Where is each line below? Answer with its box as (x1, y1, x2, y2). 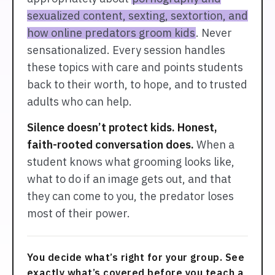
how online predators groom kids (26, 25, 195, 40)
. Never (196, 25, 233, 40)
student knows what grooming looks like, (26, 154, 234, 169)
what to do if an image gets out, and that (26, 171, 231, 186)
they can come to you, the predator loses (26, 188, 234, 203)
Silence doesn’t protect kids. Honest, (26, 120, 217, 134)
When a (193, 137, 234, 152)
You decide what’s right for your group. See (26, 250, 245, 263)
